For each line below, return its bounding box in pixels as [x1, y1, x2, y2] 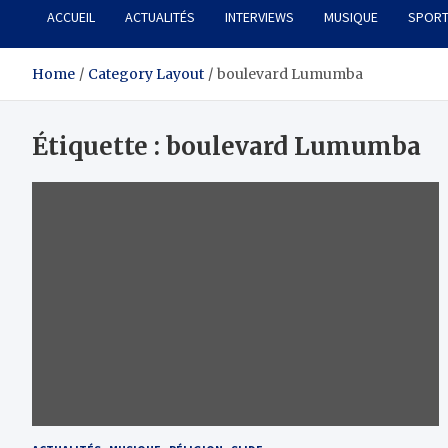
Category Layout [88, 65, 204, 84]
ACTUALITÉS [125, 8, 195, 27]
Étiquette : [32, 131, 166, 163]
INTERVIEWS [225, 8, 294, 27]
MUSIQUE [324, 8, 378, 27]
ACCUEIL [47, 8, 95, 27]
